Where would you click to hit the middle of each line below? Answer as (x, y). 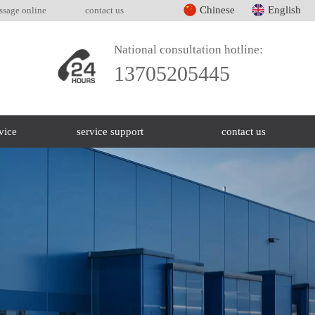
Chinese (218, 9)
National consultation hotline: (189, 49)
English (284, 9)
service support (110, 131)
